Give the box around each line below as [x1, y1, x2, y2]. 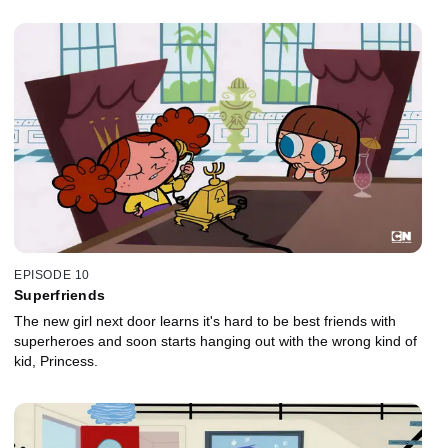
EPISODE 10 [14, 267, 90, 282]
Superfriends [14, 286, 105, 303]
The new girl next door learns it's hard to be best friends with [14, 312, 396, 329]
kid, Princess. [14, 352, 98, 369]
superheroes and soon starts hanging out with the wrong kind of [14, 332, 417, 349]
